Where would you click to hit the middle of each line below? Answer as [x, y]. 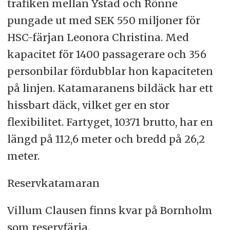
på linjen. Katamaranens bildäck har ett [110, 88]
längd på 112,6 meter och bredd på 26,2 [106, 139]
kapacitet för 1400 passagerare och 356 [107, 54]
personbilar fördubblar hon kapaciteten [110, 71]
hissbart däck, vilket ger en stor [88, 105]
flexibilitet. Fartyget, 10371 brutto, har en [110, 122]
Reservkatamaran [53, 183]
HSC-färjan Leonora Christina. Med [98, 37]
